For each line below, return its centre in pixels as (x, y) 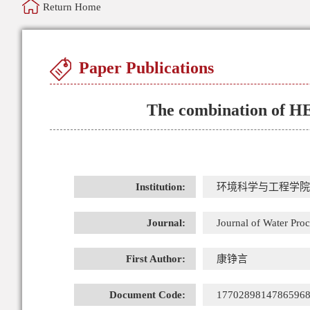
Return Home (72, 7)
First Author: (156, 259)
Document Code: (147, 295)
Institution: (161, 187)
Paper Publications (146, 68)
